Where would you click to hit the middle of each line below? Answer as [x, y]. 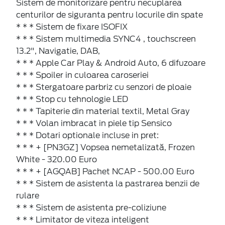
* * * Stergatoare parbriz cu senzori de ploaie [104, 87]
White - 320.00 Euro [57, 160]
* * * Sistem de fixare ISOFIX [72, 27]
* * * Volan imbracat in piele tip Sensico [94, 124]
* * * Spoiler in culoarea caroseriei [82, 75]
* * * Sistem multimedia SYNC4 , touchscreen [106, 39]
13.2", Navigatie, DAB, [58, 51]
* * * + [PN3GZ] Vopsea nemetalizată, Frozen [105, 148]
